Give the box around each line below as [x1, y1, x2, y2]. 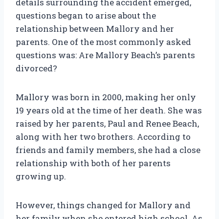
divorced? [16, 63, 57, 74]
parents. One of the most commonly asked [16, 36, 191, 48]
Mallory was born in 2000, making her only [16, 91, 196, 103]
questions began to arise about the [16, 10, 156, 22]
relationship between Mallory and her [16, 23, 174, 35]
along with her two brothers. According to [16, 131, 191, 143]
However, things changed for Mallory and [16, 199, 191, 211]
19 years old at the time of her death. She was [16, 105, 202, 116]
